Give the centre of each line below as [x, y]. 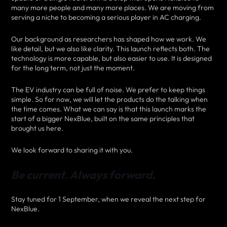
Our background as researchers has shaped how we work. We [109, 39]
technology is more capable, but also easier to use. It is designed [111, 59]
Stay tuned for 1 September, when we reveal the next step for [108, 199]
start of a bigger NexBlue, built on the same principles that [103, 119]
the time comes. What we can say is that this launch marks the [109, 109]
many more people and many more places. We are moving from [112, 8]
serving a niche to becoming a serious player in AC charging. [106, 17]
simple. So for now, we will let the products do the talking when [109, 100]
